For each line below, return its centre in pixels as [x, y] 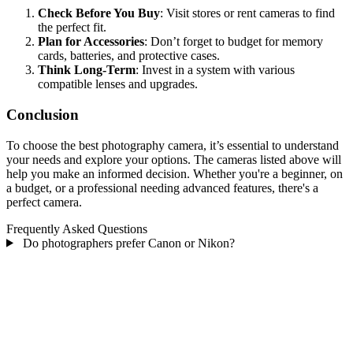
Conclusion [43, 114]
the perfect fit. [72, 28]
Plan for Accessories [91, 42]
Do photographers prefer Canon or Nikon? [127, 243]
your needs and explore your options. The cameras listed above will [174, 159]
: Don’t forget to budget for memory [234, 42]
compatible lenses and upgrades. [118, 84]
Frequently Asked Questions [77, 229]
